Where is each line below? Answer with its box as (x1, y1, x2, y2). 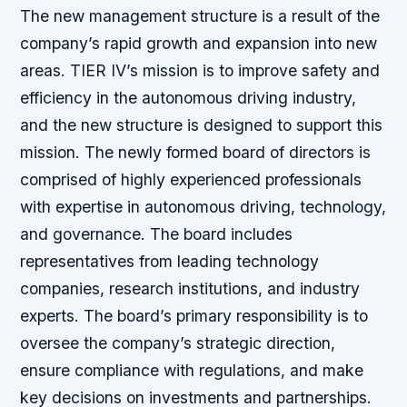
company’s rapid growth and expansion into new (20, 34, 378, 53)
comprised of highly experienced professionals (20, 170, 362, 189)
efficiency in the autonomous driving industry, (20, 88, 357, 107)
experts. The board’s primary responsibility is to (20, 306, 369, 325)
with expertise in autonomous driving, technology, (20, 197, 387, 216)
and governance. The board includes (20, 224, 293, 243)
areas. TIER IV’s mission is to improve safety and (20, 61, 381, 80)
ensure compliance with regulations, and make (20, 361, 364, 380)
